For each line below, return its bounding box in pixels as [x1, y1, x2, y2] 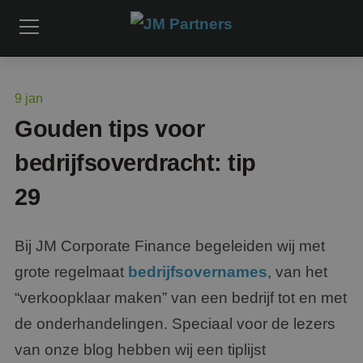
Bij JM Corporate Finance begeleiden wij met [15, 237, 325, 254]
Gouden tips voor [15, 116, 205, 142]
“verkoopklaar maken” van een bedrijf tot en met [15, 289, 347, 306]
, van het [267, 263, 327, 280]
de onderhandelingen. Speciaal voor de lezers [15, 315, 335, 332]
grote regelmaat [15, 263, 128, 280]
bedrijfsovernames [128, 263, 267, 280]
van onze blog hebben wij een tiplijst [15, 341, 266, 358]
